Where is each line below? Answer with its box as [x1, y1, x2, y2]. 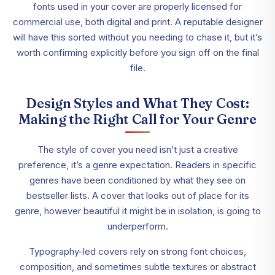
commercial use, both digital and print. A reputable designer [12, 16, 263, 28]
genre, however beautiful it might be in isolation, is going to [14, 205, 261, 217]
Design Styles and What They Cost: [26, 95, 249, 112]
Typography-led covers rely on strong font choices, [29, 246, 246, 258]
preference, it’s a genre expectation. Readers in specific [18, 159, 257, 171]
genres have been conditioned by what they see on [29, 174, 246, 187]
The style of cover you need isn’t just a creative [37, 144, 238, 156]
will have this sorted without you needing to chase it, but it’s [13, 31, 262, 44]
